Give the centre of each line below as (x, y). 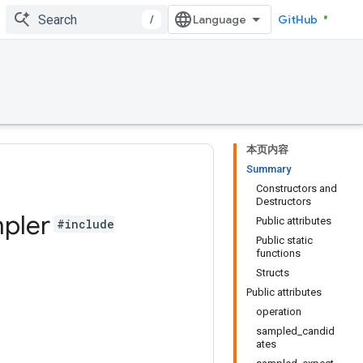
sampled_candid (295, 331)
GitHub (298, 19)
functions (278, 253)
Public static (284, 240)
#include (85, 224)
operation (279, 312)
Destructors (284, 201)
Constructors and (297, 188)
